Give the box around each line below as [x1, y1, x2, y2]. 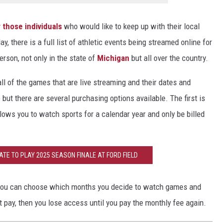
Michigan [97, 53, 129, 63]
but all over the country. [129, 53, 208, 63]
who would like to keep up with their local [62, 21, 200, 31]
